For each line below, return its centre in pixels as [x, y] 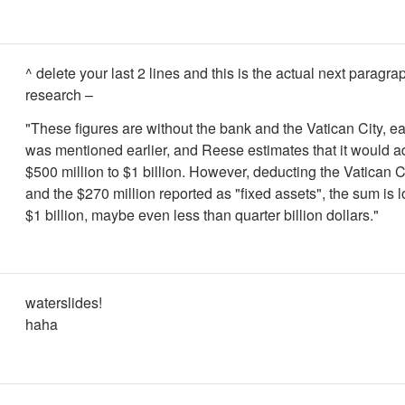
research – [59, 94]
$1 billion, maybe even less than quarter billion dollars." [202, 214]
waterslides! [64, 302]
